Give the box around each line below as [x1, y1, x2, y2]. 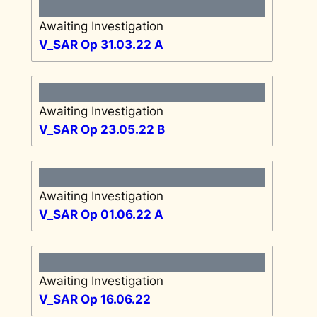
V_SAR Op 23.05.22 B [38, 122, 165, 137]
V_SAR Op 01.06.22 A [38, 207, 163, 221]
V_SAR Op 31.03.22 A [38, 37, 163, 52]
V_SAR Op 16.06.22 [38, 292, 151, 306]
